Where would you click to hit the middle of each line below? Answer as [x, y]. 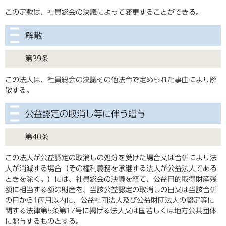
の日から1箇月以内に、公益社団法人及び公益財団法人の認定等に [110, 201]
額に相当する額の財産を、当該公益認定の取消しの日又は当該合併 [111, 190]
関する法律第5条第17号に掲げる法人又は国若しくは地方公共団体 [111, 211]
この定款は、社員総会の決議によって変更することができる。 [104, 12]
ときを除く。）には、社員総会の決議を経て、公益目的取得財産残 [111, 179]
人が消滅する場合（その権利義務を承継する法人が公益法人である [111, 169]
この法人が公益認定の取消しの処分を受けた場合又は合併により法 [111, 158]
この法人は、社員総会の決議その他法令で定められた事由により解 [111, 80]
